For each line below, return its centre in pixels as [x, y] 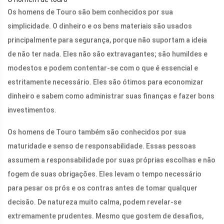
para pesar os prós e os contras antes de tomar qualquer [102, 188]
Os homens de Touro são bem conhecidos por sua [90, 12]
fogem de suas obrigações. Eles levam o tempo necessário [104, 174]
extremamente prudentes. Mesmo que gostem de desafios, [105, 216]
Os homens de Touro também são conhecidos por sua [97, 132]
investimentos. [32, 110]
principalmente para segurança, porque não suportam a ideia [107, 40]
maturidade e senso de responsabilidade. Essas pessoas [102, 146]
